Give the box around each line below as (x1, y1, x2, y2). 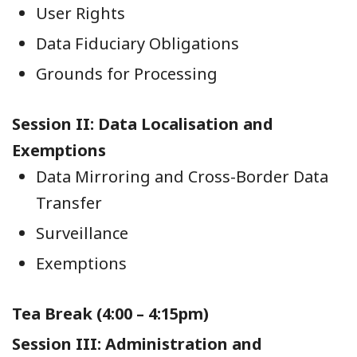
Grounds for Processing (36, 63, 218, 85)
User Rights (36, 2, 125, 25)
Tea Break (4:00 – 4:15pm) (12, 303, 209, 325)
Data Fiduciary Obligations (36, 33, 239, 55)
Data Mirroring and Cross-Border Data (36, 166, 328, 188)
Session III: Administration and (12, 333, 262, 355)
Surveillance (36, 222, 128, 245)
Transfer (36, 192, 102, 214)
